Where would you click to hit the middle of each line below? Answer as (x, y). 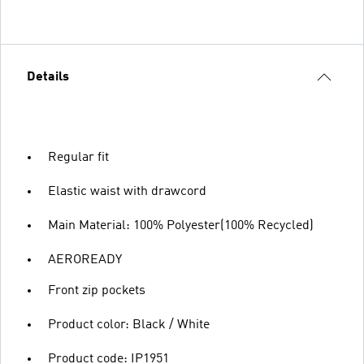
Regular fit (78, 157)
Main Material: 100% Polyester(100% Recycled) (181, 225)
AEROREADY (85, 260)
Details (48, 77)
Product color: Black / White (129, 325)
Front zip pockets (97, 290)
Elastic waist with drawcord (127, 191)
